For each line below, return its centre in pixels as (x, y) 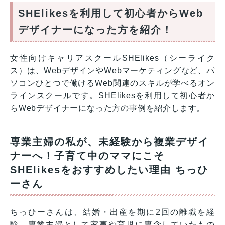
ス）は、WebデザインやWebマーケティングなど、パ (113, 71)
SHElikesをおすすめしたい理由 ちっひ (109, 170)
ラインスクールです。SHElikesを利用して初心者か (113, 96)
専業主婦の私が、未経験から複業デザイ (109, 142)
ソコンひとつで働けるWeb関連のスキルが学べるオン (113, 83)
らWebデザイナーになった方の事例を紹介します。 (108, 108)
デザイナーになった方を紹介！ (95, 30)
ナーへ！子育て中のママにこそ (87, 156)
